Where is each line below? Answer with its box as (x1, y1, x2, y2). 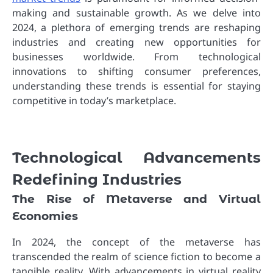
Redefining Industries (12, 171, 182, 189)
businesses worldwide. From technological (12, 50, 261, 64)
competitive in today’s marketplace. (12, 94, 176, 108)
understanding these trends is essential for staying (12, 79, 261, 93)
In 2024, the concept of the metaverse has (12, 235, 261, 249)
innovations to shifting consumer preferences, (12, 65, 261, 79)
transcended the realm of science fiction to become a (12, 250, 261, 264)
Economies (12, 209, 78, 224)
